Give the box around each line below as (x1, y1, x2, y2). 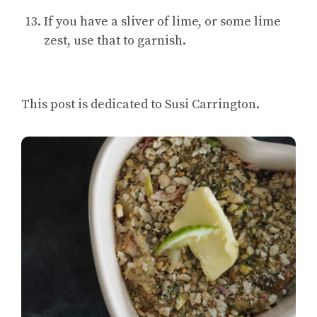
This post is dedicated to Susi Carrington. (21, 96, 260, 113)
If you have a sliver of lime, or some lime (44, 13, 281, 30)
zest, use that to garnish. (44, 33, 186, 50)
